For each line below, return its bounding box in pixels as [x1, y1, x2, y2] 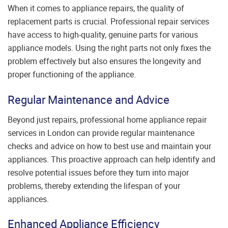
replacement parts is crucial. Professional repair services [8, 16, 209, 27]
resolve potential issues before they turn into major [8, 166, 189, 178]
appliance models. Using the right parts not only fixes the [8, 42, 211, 54]
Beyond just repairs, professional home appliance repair [8, 113, 207, 125]
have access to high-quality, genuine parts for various [8, 29, 198, 41]
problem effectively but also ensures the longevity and [8, 55, 201, 67]
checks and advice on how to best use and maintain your [8, 140, 211, 152]
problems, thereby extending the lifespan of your [8, 180, 180, 191]
